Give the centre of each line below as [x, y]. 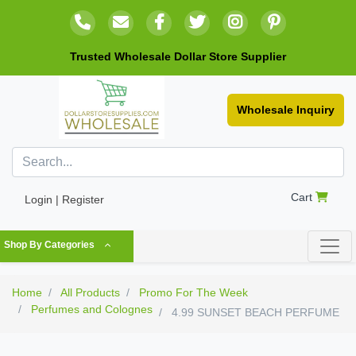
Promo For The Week [193, 292]
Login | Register [64, 199]
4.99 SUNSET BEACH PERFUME [254, 312]
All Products [90, 292]
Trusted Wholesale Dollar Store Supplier [178, 56]
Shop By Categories [49, 245]
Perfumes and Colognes [92, 309]
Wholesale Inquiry [286, 110]
